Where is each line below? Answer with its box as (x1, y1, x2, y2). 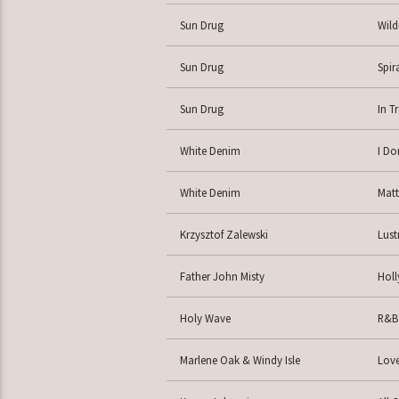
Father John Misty (179, 269, 265, 284)
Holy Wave (179, 311, 231, 326)
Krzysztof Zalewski (179, 227, 268, 242)
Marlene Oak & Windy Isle (179, 353, 300, 368)
